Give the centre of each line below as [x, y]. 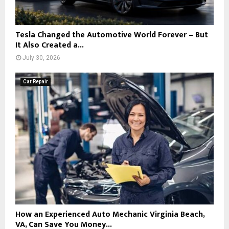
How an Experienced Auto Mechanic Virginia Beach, [110, 215]
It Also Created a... [50, 45]
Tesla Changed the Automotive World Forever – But [112, 35]
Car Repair [36, 81]
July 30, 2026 [41, 58]
